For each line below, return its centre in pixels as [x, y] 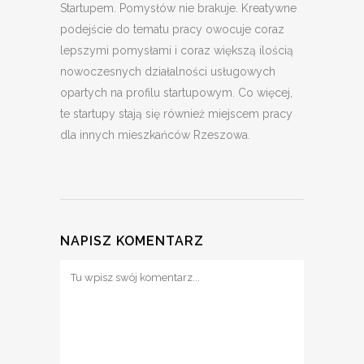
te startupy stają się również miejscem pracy [176, 114]
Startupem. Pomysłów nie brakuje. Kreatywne [178, 9]
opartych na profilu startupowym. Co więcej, [176, 93]
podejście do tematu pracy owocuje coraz [172, 30]
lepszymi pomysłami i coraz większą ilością [177, 51]
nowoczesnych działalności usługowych [168, 72]
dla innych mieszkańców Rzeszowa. [155, 135]
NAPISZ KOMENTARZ [132, 241]
